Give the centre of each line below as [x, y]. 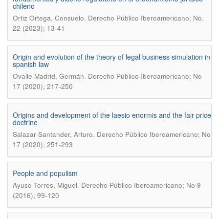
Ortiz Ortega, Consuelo [48, 18]
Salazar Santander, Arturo [53, 134]
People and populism [45, 173]
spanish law [31, 64]
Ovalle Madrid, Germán [48, 76]
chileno [24, 6]
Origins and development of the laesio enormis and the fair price [112, 115]
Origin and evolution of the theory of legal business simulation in [111, 57]
